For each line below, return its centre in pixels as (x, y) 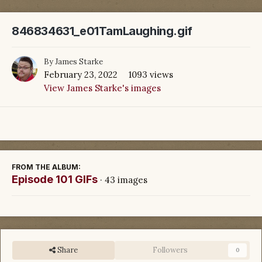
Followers (170, 250)
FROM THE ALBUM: (46, 167)
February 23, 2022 (81, 74)
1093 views (151, 74)
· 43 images (124, 180)
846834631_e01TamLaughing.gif (102, 31)
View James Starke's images (102, 88)
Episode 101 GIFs (55, 179)
